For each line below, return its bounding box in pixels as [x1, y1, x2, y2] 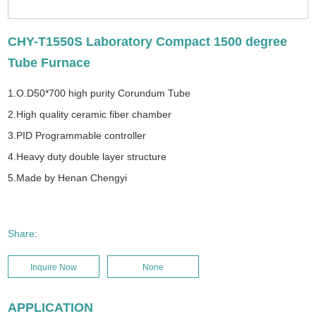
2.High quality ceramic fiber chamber [8, 108, 172, 120]
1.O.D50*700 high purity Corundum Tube [8, 87, 191, 99]
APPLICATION [8, 300, 94, 315]
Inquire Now [30, 262, 78, 272]
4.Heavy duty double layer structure [8, 150, 167, 162]
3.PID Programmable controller [8, 129, 147, 141]
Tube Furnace [8, 55, 91, 70]
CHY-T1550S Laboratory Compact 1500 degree [8, 34, 288, 49]
